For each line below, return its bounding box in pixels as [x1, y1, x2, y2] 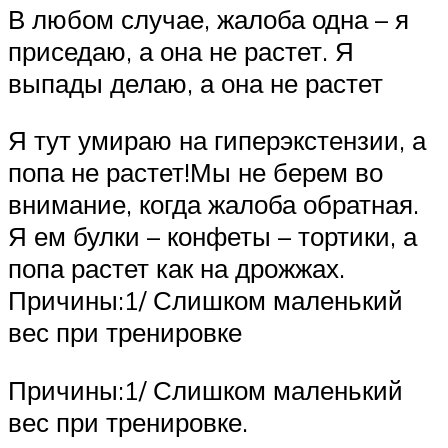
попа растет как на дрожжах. [8, 252, 345, 285]
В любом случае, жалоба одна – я [8, 2, 409, 35]
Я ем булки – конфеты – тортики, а [8, 220, 417, 253]
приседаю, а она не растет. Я [8, 34, 354, 67]
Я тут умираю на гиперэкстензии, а [8, 124, 426, 157]
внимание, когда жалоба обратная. [8, 188, 419, 221]
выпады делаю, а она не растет [8, 66, 383, 99]
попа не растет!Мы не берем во [8, 156, 383, 189]
